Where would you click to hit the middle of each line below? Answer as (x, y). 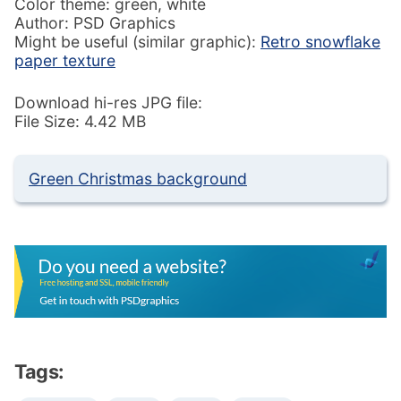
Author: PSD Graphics (95, 22)
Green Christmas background (138, 178)
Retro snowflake (320, 41)
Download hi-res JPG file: (108, 103)
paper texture (65, 60)
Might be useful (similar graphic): (137, 41)
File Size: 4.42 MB (80, 122)
